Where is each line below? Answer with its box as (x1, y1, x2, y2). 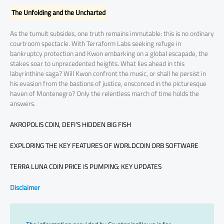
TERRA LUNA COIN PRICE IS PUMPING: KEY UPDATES (10, 159, 161, 173)
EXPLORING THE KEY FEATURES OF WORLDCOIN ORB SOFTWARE (10, 138, 198, 152)
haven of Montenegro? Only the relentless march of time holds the (10, 87, 199, 100)
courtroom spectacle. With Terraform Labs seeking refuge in (10, 37, 181, 50)
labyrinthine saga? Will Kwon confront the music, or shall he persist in (10, 67, 206, 80)
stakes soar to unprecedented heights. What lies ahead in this (10, 57, 184, 70)
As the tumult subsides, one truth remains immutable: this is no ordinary (10, 27, 214, 40)
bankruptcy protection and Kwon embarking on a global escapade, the (10, 47, 208, 60)
